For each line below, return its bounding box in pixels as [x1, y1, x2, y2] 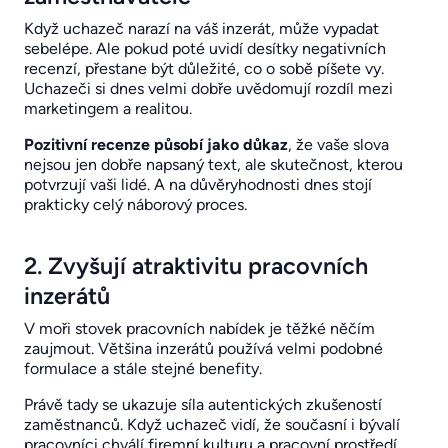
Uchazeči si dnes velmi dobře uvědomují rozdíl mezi [24, 78, 393, 98]
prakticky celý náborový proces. [24, 194, 247, 214]
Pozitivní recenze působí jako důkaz [24, 134, 288, 154]
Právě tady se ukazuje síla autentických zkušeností [24, 394, 382, 414]
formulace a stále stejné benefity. [24, 358, 262, 378]
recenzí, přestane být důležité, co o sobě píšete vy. [24, 58, 384, 78]
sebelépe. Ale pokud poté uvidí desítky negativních [24, 38, 386, 58]
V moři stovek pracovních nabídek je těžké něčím [24, 318, 375, 338]
